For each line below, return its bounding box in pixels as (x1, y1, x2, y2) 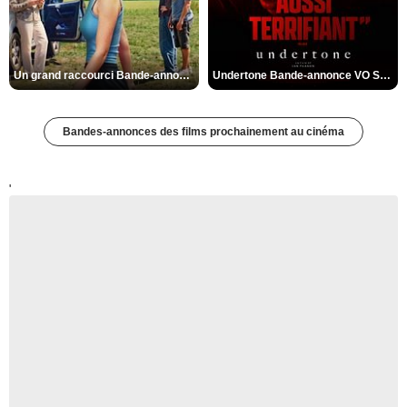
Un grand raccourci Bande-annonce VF (179, 69, 190, 83)
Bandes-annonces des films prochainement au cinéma (63, 125, 344, 139)
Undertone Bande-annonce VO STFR (380, 69, 391, 83)
